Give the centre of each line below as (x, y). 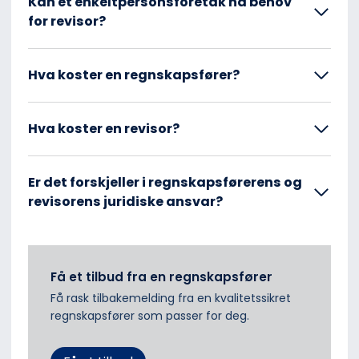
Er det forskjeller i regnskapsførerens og (165, 183)
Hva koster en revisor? (104, 129)
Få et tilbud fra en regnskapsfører (161, 277)
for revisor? (67, 22)
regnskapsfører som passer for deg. (150, 315)
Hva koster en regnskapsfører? (134, 75)
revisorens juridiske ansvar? (125, 202)
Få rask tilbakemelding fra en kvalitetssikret (171, 298)
